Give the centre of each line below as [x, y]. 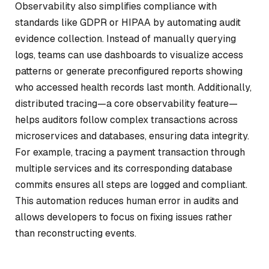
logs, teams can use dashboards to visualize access [129, 55]
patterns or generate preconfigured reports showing [129, 71]
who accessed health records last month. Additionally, [133, 87]
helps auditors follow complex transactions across [126, 119]
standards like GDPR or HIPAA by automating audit [128, 22]
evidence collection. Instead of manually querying [125, 38]
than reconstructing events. [76, 233]
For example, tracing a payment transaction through [130, 152]
